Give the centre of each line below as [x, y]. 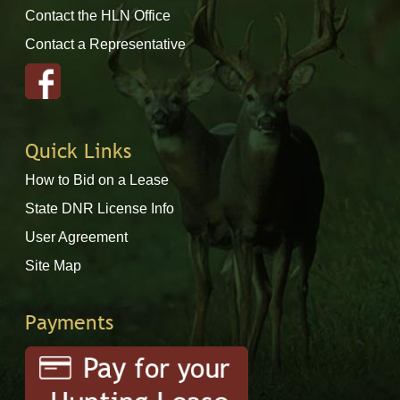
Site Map [53, 266]
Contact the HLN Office [97, 16]
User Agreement [76, 237]
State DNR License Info [99, 208]
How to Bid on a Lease [96, 180]
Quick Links [78, 151]
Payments [69, 322]
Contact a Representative [105, 44]
